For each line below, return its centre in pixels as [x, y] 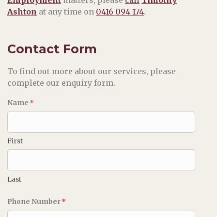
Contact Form [52, 49]
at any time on [66, 11]
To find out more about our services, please [92, 71]
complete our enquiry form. [61, 83]
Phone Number [34, 201]
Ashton [22, 11]
